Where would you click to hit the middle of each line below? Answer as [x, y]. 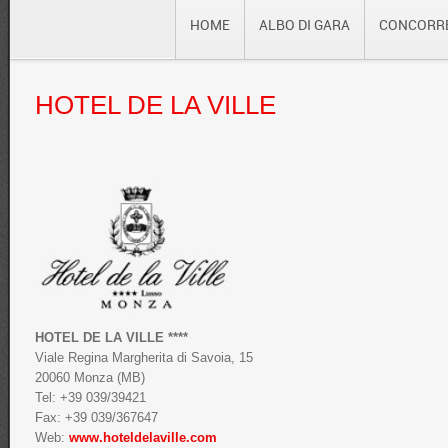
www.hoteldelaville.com [143, 437]
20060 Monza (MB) [90, 377]
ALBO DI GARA [304, 24]
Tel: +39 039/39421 [90, 397]
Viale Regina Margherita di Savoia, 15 [144, 357]
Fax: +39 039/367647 [96, 417]
